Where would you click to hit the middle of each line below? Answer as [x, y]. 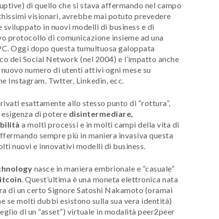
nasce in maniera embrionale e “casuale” [103, 168]
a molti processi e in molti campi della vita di [99, 124]
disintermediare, [101, 113]
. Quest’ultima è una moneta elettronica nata [100, 179]
